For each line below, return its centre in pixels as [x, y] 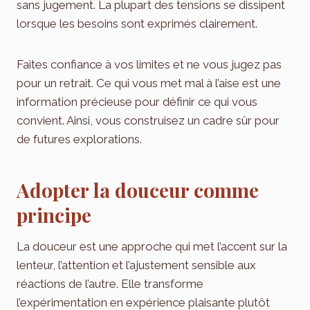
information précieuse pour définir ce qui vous [137, 102]
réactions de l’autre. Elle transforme [110, 284]
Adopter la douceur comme [138, 190]
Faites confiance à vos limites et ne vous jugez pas [149, 65]
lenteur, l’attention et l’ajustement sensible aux [136, 265]
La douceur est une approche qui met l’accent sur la [152, 247]
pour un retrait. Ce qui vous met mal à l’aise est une [149, 83]
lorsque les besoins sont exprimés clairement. [137, 24]
